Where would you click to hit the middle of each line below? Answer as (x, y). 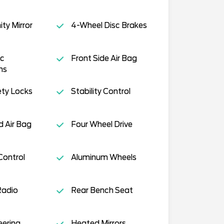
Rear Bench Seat (102, 191)
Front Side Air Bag (104, 59)
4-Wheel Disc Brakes (109, 26)
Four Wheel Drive (101, 125)
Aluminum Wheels (103, 158)
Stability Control (100, 92)
